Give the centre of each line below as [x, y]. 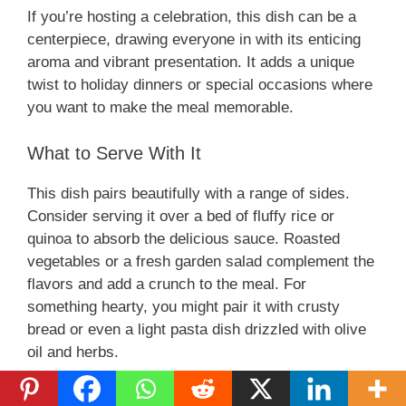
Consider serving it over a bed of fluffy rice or [181, 216]
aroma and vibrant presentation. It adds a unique [191, 63]
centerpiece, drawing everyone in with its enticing [194, 40]
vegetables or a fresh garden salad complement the [201, 261]
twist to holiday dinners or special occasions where [200, 85]
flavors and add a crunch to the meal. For [167, 284]
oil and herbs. [73, 352]
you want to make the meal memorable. [160, 108]
